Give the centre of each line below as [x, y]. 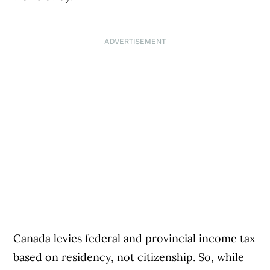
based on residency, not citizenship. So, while [129, 257]
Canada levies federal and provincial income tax [135, 239]
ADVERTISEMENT [135, 42]
